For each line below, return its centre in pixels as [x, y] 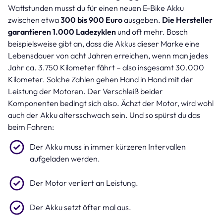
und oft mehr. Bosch [152, 31]
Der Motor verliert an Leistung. [85, 183]
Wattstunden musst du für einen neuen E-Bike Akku [96, 8]
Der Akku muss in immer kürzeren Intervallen [108, 146]
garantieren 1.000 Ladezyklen [62, 31]
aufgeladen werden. [66, 158]
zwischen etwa [33, 20]
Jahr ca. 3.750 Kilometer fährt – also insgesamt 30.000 [106, 67]
